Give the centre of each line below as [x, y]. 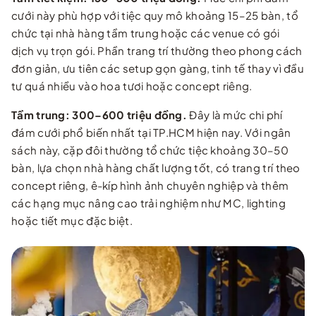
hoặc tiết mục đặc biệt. [72, 221]
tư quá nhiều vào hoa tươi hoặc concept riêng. [132, 86]
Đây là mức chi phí [235, 115]
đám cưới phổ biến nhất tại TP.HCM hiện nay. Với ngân [151, 133]
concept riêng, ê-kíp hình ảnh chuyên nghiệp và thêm [150, 186]
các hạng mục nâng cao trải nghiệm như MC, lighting [148, 203]
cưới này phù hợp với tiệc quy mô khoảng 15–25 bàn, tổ [155, 16]
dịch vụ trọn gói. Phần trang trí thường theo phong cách [157, 51]
